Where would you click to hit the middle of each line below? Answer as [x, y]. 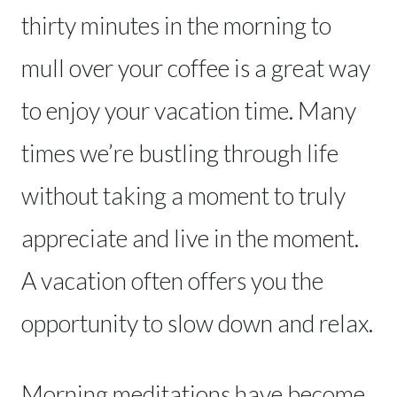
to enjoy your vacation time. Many [189, 110]
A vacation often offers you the [172, 280]
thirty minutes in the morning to [176, 25]
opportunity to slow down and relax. [197, 323]
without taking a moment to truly [183, 195]
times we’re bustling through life [180, 152]
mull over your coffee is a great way [196, 67]
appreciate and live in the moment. [190, 237]
